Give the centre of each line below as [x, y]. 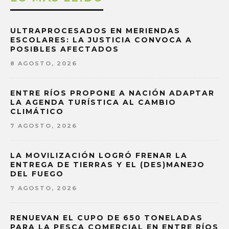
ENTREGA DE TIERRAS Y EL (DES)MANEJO [108, 165]
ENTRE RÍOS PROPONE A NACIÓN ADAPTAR [112, 93]
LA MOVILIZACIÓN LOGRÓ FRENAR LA [99, 156]
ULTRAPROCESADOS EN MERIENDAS [95, 31]
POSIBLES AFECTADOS [65, 49]
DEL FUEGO [37, 174]
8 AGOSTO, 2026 [44, 64]
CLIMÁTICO [37, 112]
